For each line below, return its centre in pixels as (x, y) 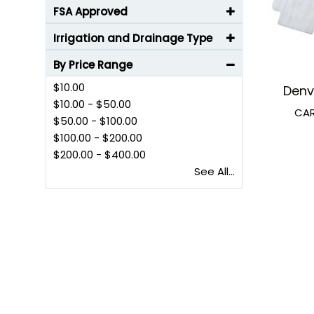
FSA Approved (90, 12)
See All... (214, 171)
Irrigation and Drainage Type (133, 38)
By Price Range (93, 65)
